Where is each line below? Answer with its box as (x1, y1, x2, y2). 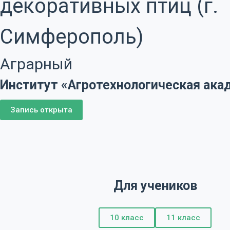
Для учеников (113, 178, 197, 193)
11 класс (166, 213, 201, 222)
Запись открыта (10, 105, 72, 115)
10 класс (110, 213, 144, 222)
